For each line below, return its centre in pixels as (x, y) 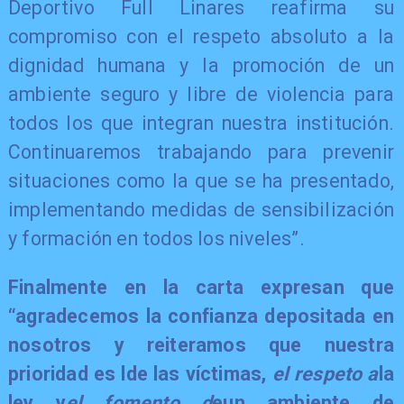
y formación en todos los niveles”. (156, 239)
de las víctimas (194, 373)
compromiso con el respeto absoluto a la (201, 37)
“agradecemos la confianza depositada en (201, 316)
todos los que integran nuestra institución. (201, 124)
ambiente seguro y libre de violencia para (201, 95)
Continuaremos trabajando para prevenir (201, 152)
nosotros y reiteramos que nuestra (201, 344)
